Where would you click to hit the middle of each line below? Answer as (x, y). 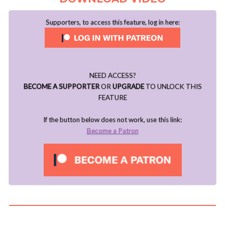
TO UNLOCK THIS (173, 87)
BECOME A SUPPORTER (61, 87)
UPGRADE (128, 87)
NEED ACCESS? (113, 76)
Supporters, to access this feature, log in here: (113, 22)
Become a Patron (113, 131)
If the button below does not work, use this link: (113, 120)
